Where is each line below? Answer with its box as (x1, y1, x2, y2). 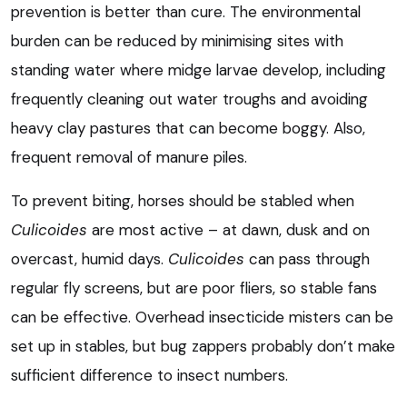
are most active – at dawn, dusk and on (87, 220, 370, 241)
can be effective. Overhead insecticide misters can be (11, 307, 393, 328)
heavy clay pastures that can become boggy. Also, (11, 118, 365, 139)
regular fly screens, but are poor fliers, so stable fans (11, 278, 377, 299)
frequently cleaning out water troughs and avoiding (11, 89, 368, 110)
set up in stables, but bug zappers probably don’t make (11, 336, 395, 357)
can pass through (244, 249, 370, 270)
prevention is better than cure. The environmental (11, 2, 361, 23)
